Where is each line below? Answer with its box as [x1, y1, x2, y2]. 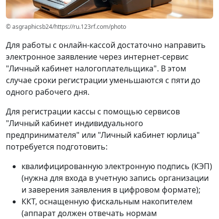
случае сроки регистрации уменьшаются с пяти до [6, 75, 200, 86]
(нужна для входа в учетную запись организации [22, 173, 209, 184]
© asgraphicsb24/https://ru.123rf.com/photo [6, 22, 126, 31]
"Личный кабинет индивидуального [6, 118, 143, 129]
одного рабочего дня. [6, 87, 89, 98]
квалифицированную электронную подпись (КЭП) [22, 161, 212, 172]
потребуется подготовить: [6, 141, 108, 153]
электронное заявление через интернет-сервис [6, 51, 189, 63]
